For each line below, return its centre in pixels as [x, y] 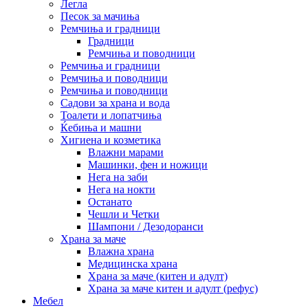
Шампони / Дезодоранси [146, 226]
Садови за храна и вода [115, 102]
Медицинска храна [133, 263]
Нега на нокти [122, 189]
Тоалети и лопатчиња [111, 115]
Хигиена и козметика [111, 140]
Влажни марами [126, 152]
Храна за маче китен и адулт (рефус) [173, 288]
